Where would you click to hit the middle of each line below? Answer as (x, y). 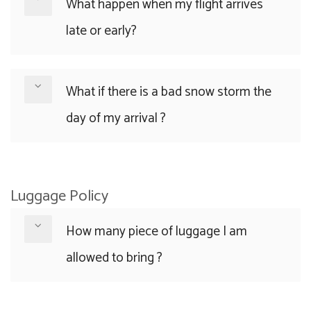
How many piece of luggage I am (157, 232)
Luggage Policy (59, 196)
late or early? (101, 31)
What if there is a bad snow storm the (169, 92)
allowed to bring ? (114, 258)
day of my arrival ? (116, 118)
